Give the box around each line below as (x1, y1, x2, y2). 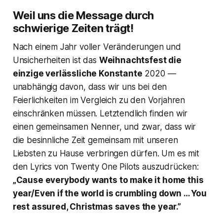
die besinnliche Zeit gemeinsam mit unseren (12, 135, 178, 146)
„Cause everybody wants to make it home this (12, 175, 204, 185)
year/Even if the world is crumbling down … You (12, 188, 207, 199)
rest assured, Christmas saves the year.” (12, 202, 181, 212)
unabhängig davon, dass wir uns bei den (12, 82, 167, 92)
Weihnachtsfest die (99, 55, 182, 66)
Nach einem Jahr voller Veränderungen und (12, 42, 181, 52)
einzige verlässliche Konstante (12, 69, 143, 79)
